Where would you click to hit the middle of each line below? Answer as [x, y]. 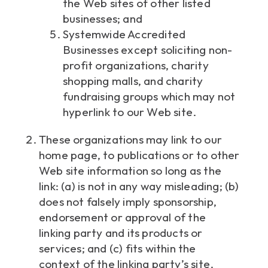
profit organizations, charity [136, 66]
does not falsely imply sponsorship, [128, 202]
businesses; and [103, 19]
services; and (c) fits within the [118, 249]
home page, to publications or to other [139, 155]
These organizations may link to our [130, 140]
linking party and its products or [121, 233]
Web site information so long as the [130, 171]
